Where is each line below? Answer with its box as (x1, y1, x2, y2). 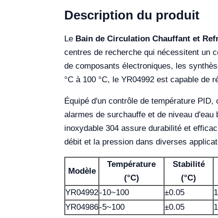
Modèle (68, 166, 96, 176)
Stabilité (172, 159, 205, 169)
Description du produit (64, 7, 200, 22)
